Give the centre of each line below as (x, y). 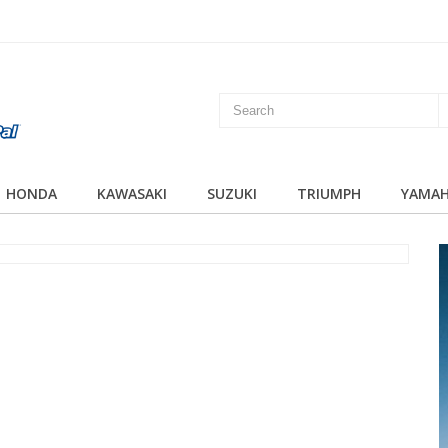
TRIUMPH (329, 193)
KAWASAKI (132, 193)
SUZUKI (232, 193)
